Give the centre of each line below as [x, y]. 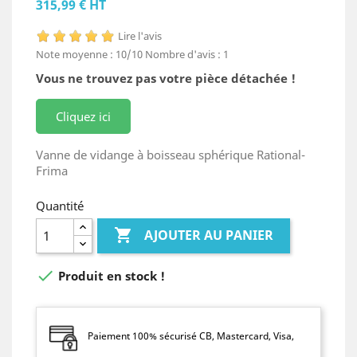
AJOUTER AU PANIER [209, 235]
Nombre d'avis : [184, 54]
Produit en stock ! [110, 275]
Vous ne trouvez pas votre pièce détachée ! [166, 78]
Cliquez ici [83, 116]
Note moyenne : [76, 54]
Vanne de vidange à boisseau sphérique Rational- [171, 154]
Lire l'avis [140, 35]
